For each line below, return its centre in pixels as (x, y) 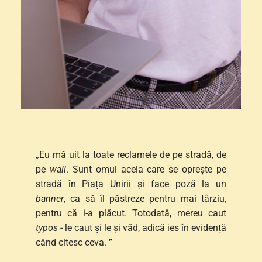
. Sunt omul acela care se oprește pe (146, 169)
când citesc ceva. (72, 242)
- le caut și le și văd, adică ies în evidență (142, 227)
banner (49, 198)
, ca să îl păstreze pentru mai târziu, (145, 198)
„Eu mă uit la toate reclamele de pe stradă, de (131, 154)
